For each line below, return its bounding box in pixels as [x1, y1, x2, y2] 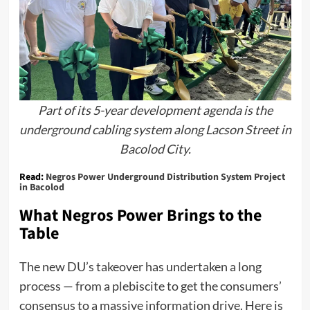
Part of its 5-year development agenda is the [37, 102, 273, 118]
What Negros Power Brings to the [19, 203, 262, 228]
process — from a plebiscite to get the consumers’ [19, 277, 282, 293]
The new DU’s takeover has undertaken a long [19, 258, 262, 274]
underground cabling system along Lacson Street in [19, 121, 291, 137]
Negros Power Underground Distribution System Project [45, 170, 285, 184]
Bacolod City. [119, 140, 191, 156]
